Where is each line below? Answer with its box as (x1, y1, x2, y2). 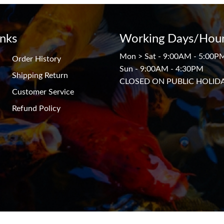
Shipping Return (12, 70, 68, 79)
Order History (12, 54, 61, 62)
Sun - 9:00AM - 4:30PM (119, 64, 203, 73)
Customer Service (12, 87, 74, 95)
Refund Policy (12, 103, 60, 112)
